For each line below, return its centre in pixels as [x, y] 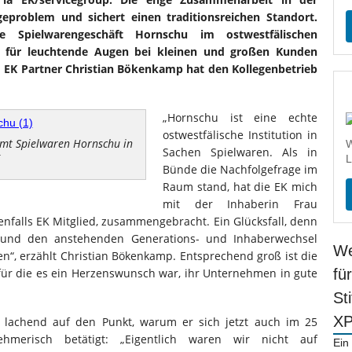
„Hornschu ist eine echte [240, 117]
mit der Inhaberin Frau [240, 204]
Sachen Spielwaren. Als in [240, 152]
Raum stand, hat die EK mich [240, 187]
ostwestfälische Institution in [240, 135]
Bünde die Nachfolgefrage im [240, 169]
